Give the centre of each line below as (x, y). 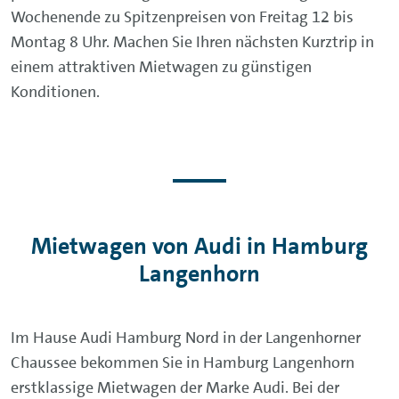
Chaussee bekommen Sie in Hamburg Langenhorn (183, 362)
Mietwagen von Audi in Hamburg (199, 246)
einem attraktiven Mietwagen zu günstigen (161, 67)
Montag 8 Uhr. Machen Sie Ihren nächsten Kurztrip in (192, 42)
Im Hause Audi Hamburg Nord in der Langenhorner (186, 338)
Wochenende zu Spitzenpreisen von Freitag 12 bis (182, 17)
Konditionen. (55, 92)
